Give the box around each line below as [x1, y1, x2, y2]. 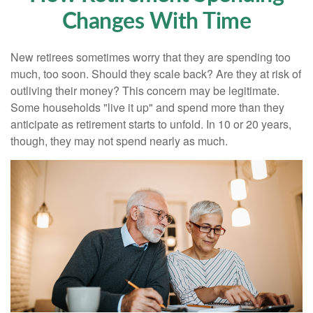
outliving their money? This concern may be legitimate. [10, 82, 279, 99]
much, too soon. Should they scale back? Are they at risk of [10, 66, 301, 82]
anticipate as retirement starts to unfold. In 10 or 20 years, [10, 116, 291, 132]
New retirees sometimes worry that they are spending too [10, 49, 291, 65]
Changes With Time [61, 10, 252, 33]
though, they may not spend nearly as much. [10, 133, 228, 149]
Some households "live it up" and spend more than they [10, 99, 284, 115]
